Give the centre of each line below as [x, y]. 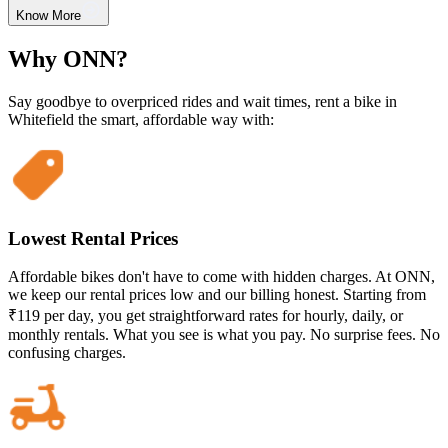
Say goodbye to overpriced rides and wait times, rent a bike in [202, 101]
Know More [48, 16]
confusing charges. [67, 353]
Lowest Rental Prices [93, 238]
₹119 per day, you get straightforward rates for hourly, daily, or [205, 316]
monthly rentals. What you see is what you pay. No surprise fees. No [224, 335]
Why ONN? [68, 59]
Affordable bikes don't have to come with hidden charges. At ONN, [221, 277]
